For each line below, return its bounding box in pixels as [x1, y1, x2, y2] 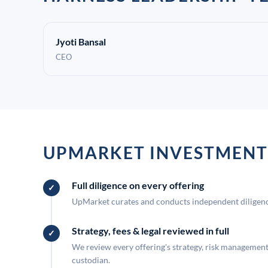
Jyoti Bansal [56, 36, 106, 47]
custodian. [72, 255, 110, 265]
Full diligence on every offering [72, 179, 204, 191]
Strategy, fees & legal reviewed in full [72, 225, 229, 236]
